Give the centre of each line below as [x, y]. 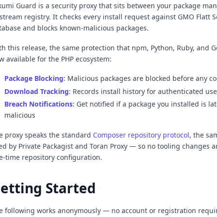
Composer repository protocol [141, 135]
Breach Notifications [39, 104]
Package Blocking [34, 78]
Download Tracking [37, 91]
